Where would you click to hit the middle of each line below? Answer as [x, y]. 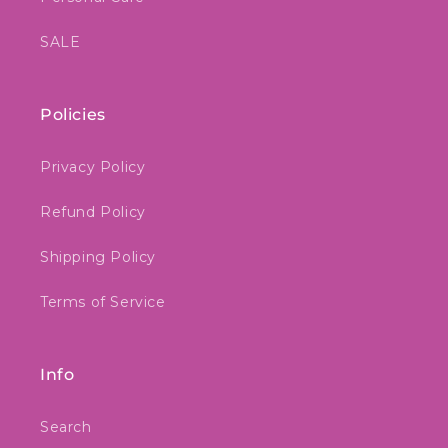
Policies [73, 114]
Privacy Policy [93, 167]
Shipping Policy [98, 257]
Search [66, 427]
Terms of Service [103, 302]
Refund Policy [93, 212]
